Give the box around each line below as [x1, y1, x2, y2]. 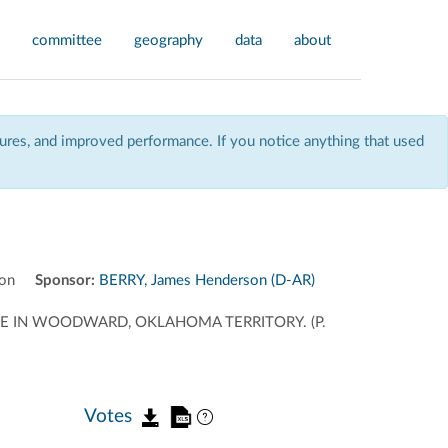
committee [32, 33, 102, 48]
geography [134, 33, 203, 48]
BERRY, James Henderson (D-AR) [99, 272, 315, 288]
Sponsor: [35, 272, 95, 288]
